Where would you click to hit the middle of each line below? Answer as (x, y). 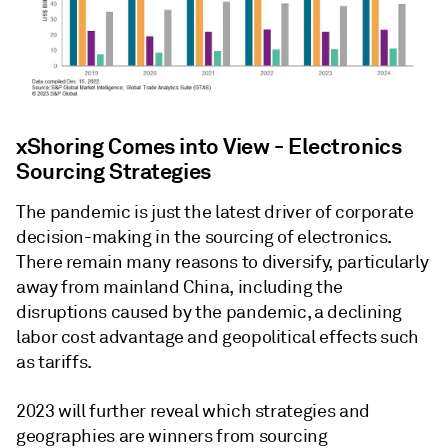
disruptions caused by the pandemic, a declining (209, 312)
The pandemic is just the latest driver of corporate (215, 212)
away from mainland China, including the (179, 287)
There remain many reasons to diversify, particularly (222, 262)
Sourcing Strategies (113, 171)
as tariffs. (54, 362)
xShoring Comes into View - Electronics (209, 146)
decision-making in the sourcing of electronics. (204, 237)
